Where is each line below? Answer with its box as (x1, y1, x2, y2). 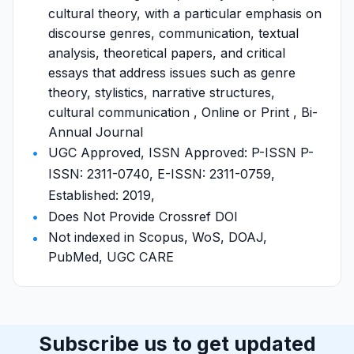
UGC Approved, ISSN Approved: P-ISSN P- (48, 145, 314, 160)
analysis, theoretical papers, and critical (48, 45, 285, 61)
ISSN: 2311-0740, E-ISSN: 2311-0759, (48, 166, 275, 182)
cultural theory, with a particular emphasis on (48, 6, 322, 21)
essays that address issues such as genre (48, 65, 296, 81)
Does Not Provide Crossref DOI (48, 209, 238, 224)
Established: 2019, (48, 187, 155, 203)
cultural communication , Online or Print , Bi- (48, 104, 318, 120)
